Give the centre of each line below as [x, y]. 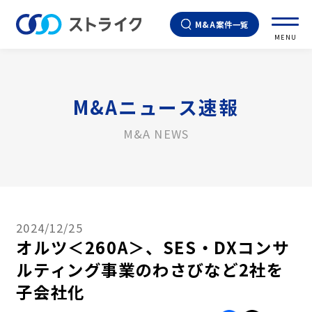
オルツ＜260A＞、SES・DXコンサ [153, 247]
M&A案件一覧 [222, 24]
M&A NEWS [156, 133]
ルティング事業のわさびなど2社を [150, 269]
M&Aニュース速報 [156, 107]
